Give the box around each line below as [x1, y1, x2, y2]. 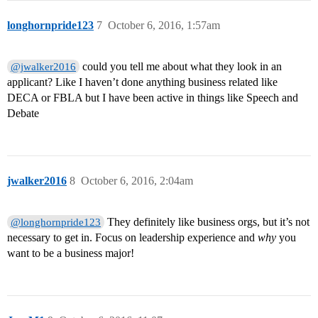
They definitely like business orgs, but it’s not [104, 216, 310, 229]
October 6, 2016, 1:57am [108, 19, 220, 32]
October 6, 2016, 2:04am [81, 175, 193, 187]
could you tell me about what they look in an [79, 60, 283, 73]
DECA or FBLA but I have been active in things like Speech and [7, 92, 298, 104]
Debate [7, 107, 39, 120]
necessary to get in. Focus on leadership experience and [7, 231, 258, 244]
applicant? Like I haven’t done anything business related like [7, 76, 278, 89]
